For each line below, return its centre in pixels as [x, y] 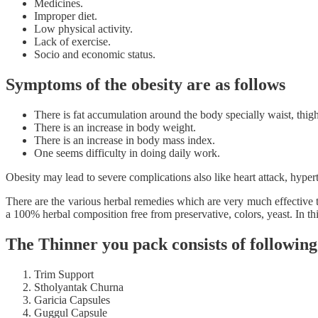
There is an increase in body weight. [115, 127]
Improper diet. [66, 16]
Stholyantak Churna [79, 287]
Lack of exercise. [72, 41]
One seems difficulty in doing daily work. [127, 153]
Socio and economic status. [95, 54]
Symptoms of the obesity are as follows [146, 84]
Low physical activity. [83, 28]
